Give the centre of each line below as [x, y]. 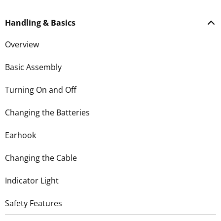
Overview [22, 44]
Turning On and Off [41, 90]
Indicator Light [32, 180]
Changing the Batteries [47, 112]
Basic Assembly [33, 67]
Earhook [20, 135]
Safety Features [34, 203]
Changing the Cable [41, 158]
